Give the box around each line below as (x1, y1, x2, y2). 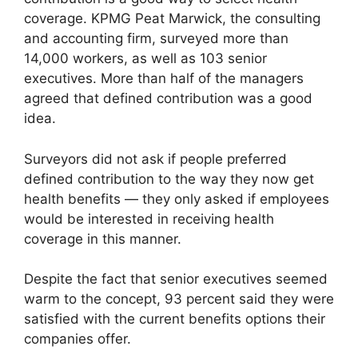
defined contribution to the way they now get (24, 170, 314, 187)
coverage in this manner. (24, 230, 181, 247)
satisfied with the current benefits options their (24, 311, 325, 328)
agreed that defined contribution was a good (24, 90, 312, 107)
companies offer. (24, 331, 131, 348)
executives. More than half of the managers (24, 70, 304, 87)
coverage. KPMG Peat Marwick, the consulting (24, 10, 320, 27)
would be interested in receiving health (24, 210, 274, 227)
